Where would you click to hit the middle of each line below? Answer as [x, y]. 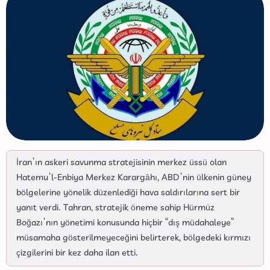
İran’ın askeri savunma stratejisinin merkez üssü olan [121, 163]
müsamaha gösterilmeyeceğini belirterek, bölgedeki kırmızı [133, 238]
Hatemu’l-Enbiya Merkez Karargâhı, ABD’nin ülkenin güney [134, 178]
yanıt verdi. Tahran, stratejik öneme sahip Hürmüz [115, 208]
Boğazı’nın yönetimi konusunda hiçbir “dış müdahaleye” [125, 223]
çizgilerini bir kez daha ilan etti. [77, 253]
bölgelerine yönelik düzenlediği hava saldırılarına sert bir [128, 193]
